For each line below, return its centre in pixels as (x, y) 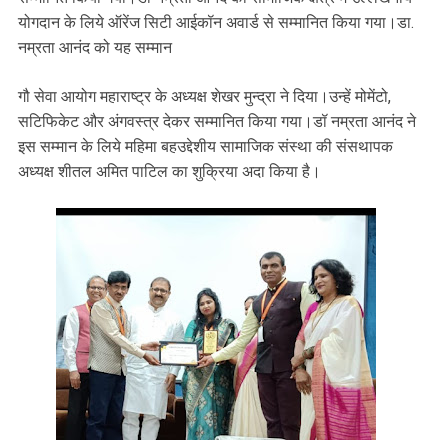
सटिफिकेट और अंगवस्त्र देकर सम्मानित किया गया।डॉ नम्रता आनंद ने (217, 122)
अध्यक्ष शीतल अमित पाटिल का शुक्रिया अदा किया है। (169, 172)
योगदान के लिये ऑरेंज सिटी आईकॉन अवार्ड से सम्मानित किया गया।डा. (216, 23)
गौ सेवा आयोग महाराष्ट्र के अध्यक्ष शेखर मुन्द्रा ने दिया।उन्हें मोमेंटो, (204, 97)
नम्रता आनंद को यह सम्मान (97, 48)
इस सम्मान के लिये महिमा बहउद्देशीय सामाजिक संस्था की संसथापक (205, 147)
